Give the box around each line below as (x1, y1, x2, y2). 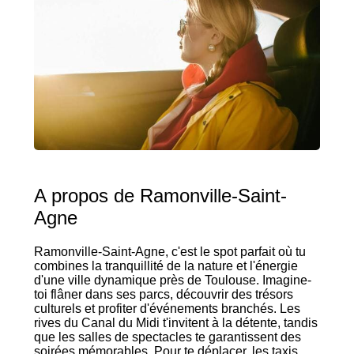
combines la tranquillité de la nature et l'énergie (33, 259, 298, 273)
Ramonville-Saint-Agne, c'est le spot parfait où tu (33, 245, 306, 259)
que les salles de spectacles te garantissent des (33, 330, 301, 345)
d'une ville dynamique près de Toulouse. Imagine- (33, 273, 311, 288)
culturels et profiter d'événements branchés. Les (33, 302, 300, 316)
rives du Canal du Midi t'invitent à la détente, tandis (33, 316, 318, 330)
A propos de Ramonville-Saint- (33, 185, 287, 207)
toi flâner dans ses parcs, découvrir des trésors (33, 288, 293, 302)
